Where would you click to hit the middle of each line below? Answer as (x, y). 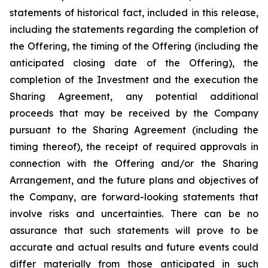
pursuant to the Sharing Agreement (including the (134, 130)
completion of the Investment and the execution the (134, 80)
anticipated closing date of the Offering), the (134, 63)
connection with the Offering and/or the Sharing (134, 163)
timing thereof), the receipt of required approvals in (134, 147)
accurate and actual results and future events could (134, 247)
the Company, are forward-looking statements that (134, 197)
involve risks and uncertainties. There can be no (134, 214)
